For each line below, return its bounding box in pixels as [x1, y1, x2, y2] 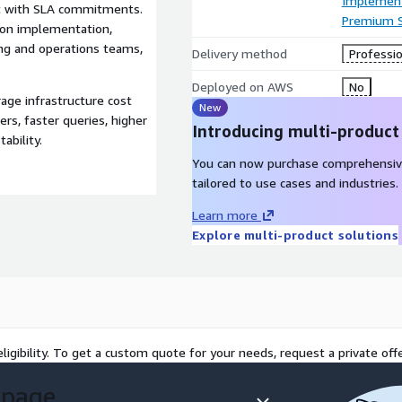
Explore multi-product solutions [192, 227, 398, 242]
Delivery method [192, 46, 287, 61]
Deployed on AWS [192, 79, 293, 94]
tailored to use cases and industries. [192, 175, 398, 190]
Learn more [192, 207, 258, 223]
